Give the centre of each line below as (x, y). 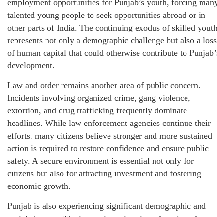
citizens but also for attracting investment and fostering (104, 174)
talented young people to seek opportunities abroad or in (106, 15)
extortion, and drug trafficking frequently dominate (97, 111)
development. (31, 66)
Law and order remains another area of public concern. (104, 85)
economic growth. (39, 186)
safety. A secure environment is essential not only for (101, 161)
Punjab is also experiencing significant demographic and (107, 206)
